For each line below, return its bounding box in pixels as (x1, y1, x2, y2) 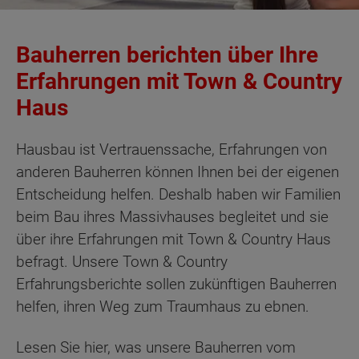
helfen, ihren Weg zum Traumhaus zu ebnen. (16, 297, 309, 317)
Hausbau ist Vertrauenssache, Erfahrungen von (16, 140, 327, 159)
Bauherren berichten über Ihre (16, 42, 318, 68)
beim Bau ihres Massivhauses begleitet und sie (16, 208, 329, 227)
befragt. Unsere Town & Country (16, 252, 228, 272)
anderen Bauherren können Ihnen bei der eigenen (16, 163, 339, 182)
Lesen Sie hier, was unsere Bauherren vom (16, 337, 296, 357)
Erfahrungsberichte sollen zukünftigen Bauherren (16, 275, 337, 294)
